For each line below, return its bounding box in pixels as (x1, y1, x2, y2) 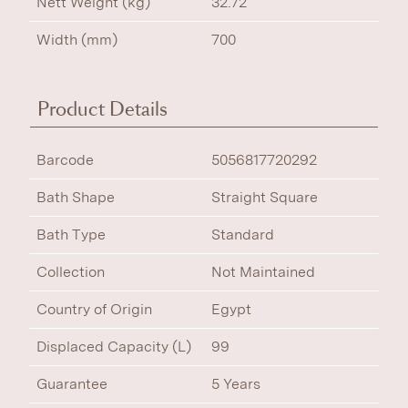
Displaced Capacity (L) (36, 338, 191, 355)
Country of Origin (36, 301, 152, 318)
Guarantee (36, 375, 107, 393)
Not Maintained (211, 263, 315, 280)
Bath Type (36, 226, 106, 243)
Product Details (37, 97, 168, 122)
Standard (211, 226, 274, 243)
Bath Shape (36, 189, 115, 206)
